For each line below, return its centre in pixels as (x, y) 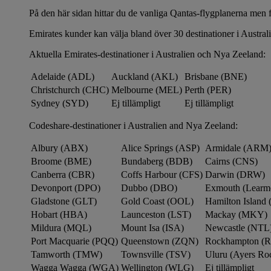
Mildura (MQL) (61, 228)
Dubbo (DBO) (149, 188)
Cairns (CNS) (231, 162)
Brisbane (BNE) (216, 77)
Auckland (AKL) (145, 77)
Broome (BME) (61, 162)
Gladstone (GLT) (64, 201)
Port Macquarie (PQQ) (74, 241)
